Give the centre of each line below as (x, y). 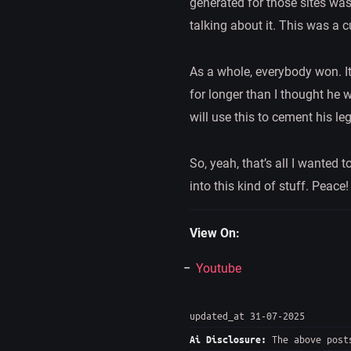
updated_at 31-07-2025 (247, 315)
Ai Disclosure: (228, 338)
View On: (215, 233)
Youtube (219, 268)
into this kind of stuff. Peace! (269, 186)
